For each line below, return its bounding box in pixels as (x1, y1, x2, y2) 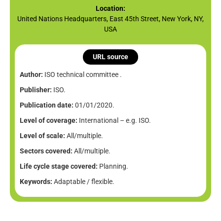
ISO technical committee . (43, 71, 122, 79)
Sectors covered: (20, 147, 73, 155)
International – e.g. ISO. (77, 116, 151, 125)
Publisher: (20, 86, 52, 94)
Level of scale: (20, 132, 65, 140)
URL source (93, 53, 128, 61)
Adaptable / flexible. (52, 178, 114, 186)
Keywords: (20, 178, 52, 186)
